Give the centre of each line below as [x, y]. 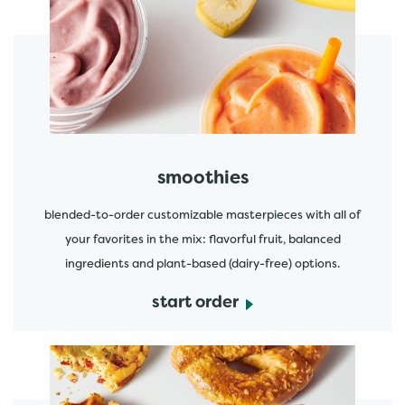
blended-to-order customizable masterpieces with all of [202, 216]
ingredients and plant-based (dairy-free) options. [202, 265]
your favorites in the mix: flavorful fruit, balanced [202, 240]
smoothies [202, 179]
